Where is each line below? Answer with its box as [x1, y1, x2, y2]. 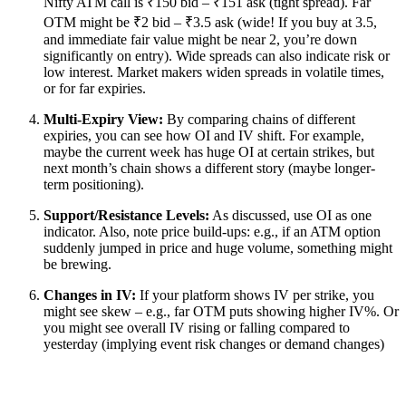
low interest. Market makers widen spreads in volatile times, [43, 63, 384, 80]
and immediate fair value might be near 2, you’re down [43, 31, 357, 47]
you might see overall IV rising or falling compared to [43, 319, 350, 335]
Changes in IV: [43, 286, 136, 303]
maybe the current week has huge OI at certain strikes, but [43, 143, 374, 159]
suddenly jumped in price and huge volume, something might [43, 239, 392, 256]
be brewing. [43, 256, 111, 272]
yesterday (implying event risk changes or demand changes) [43, 335, 384, 352]
